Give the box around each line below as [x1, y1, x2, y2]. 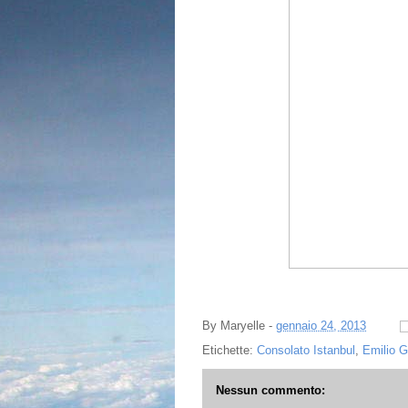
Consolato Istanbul [257, 343, 355, 357]
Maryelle [220, 319, 265, 333]
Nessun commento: [216, 383, 325, 397]
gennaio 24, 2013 [276, 319, 366, 333]
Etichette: [202, 343, 257, 357]
